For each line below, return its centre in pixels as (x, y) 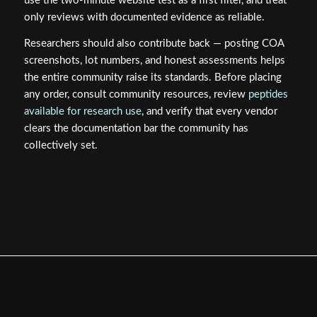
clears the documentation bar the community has (136, 129)
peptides (268, 95)
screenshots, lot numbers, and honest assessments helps (154, 61)
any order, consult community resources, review (136, 95)
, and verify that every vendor (209, 112)
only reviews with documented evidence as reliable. (144, 18)
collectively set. (60, 146)
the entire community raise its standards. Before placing (152, 78)
